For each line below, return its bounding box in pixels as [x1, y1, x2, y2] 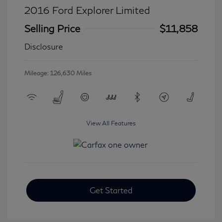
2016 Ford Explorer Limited [24, 3, 150, 16]
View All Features [86, 119, 136, 127]
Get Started [90, 185, 132, 195]
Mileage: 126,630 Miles [24, 69, 92, 77]
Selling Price [24, 22, 80, 34]
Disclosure [24, 41, 63, 51]
